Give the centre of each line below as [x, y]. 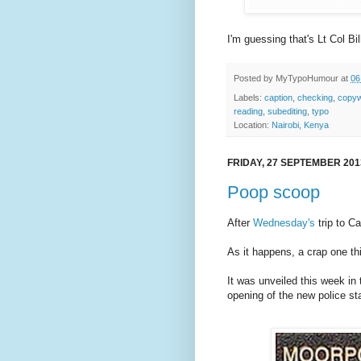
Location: [253, 125]
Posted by [255, 79]
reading [248, 112]
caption [278, 98]
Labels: [249, 98]
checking [315, 98]
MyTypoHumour [307, 79]
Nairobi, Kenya [300, 125]
